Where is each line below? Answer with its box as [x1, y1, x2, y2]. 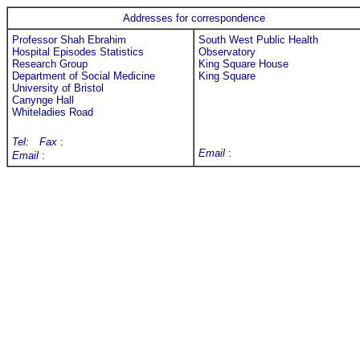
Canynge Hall [12, 94, 74, 106]
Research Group [12, 58, 88, 70]
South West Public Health [198, 34, 318, 46]
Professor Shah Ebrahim [12, 34, 126, 46]
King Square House [198, 58, 288, 70]
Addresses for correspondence [122, 12, 265, 24]
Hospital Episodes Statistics [12, 46, 144, 58]
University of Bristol [12, 82, 104, 94]
